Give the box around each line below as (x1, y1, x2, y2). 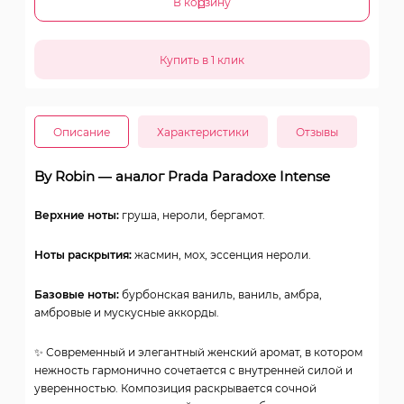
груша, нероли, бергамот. (119, 208, 265, 223)
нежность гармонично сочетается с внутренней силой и (34, 363, 353, 378)
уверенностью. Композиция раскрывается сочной (34, 381, 317, 396)
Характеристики (157, 125, 249, 140)
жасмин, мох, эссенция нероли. (132, 248, 311, 262)
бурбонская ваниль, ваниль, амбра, (119, 288, 322, 302)
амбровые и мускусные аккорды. (34, 306, 219, 320)
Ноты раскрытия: (34, 248, 132, 262)
